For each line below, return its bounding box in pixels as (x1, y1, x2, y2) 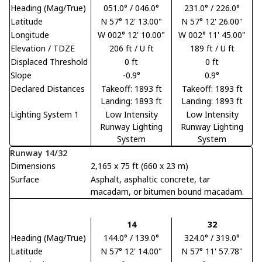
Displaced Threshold (11, 56, 88, 67)
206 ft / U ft (109, 42, 154, 54)
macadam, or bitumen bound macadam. (91, 185, 244, 197)
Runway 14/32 (10, 147, 67, 158)
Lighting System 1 (11, 108, 79, 120)
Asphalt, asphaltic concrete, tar (91, 173, 210, 185)
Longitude (11, 29, 49, 40)
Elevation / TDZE (11, 42, 75, 54)
